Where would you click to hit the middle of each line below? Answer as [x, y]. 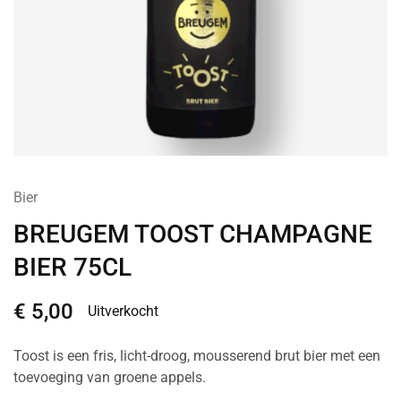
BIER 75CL [73, 267]
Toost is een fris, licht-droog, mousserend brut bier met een [197, 355]
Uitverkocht [123, 311]
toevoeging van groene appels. [110, 377]
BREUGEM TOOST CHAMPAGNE [193, 234]
